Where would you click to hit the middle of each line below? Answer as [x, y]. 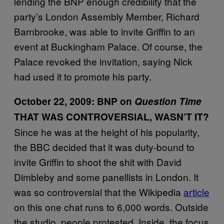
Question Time [168, 101]
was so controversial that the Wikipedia [99, 192]
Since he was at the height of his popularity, [107, 132]
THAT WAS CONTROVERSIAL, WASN [99, 117]
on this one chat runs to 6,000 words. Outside [111, 207]
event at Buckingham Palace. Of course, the [108, 46]
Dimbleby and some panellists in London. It [106, 177]
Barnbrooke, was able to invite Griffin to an [104, 31]
